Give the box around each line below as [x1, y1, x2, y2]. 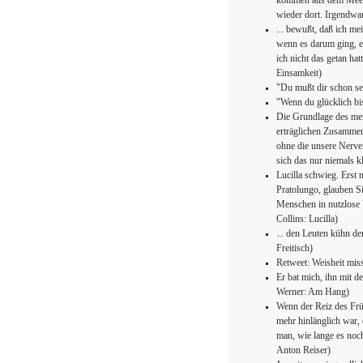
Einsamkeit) [275, 68, 322, 79]
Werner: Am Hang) [275, 287, 349, 298]
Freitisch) [275, 243, 313, 254]
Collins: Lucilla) [275, 214, 338, 225]
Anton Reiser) [275, 345, 331, 357]
